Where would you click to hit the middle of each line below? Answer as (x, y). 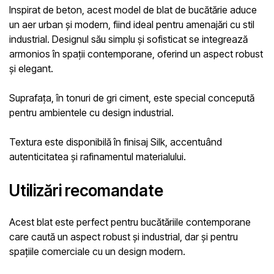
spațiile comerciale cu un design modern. (97, 252)
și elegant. (31, 69)
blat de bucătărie (192, 10)
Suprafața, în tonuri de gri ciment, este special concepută (132, 98)
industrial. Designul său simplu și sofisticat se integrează (128, 39)
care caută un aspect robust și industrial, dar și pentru (124, 237)
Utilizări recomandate (86, 191)
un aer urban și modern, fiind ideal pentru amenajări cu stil (132, 25)
